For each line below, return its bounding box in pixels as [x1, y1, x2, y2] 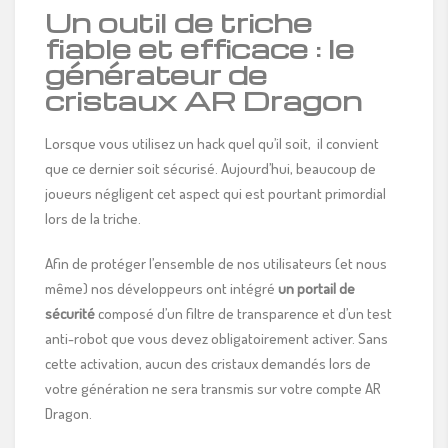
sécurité [45, 303, 95, 323]
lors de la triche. [45, 208, 141, 228]
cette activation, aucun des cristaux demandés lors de [45, 353, 371, 373]
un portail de [278, 278, 355, 298]
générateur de [45, 55, 267, 92]
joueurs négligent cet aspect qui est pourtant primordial [45, 183, 386, 203]
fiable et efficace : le [45, 29, 354, 66]
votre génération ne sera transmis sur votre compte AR [45, 378, 381, 398]
